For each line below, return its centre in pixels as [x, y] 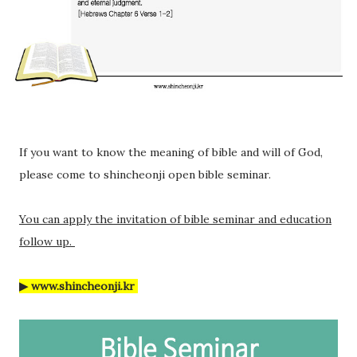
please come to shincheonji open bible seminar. [147, 175]
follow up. [47, 242]
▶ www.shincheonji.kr [78, 286]
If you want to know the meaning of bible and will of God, [171, 153]
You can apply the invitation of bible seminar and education [175, 220]
